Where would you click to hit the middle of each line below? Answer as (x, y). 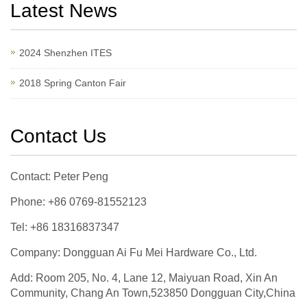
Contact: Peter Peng (59, 177)
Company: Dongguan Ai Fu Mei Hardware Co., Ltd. (134, 253)
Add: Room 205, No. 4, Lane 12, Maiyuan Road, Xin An (144, 278)
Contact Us (58, 136)
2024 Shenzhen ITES (65, 53)
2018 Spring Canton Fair (73, 83)
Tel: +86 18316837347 (65, 228)
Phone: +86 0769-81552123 (78, 202)
